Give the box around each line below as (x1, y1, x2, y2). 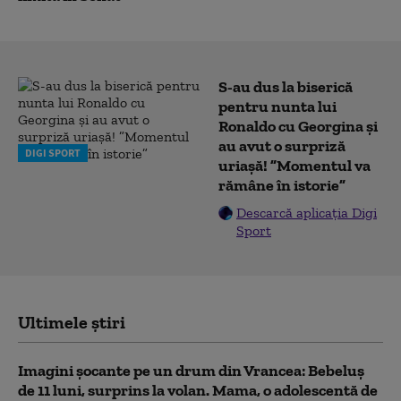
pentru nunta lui (218, 97, 337, 116)
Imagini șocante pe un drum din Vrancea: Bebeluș (18, 361, 364, 380)
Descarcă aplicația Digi (236, 204, 377, 221)
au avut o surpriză (218, 136, 346, 156)
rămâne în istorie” (218, 175, 346, 195)
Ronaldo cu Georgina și (218, 116, 378, 136)
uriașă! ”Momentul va (218, 156, 371, 175)
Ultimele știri (18, 311, 125, 333)
